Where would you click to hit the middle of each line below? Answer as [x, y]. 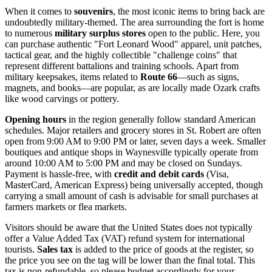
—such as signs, [208, 77]
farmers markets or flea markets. [66, 207]
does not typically [218, 228]
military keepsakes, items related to [73, 77]
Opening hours [36, 120]
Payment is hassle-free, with [59, 174]
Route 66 [159, 77]
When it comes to [39, 12]
